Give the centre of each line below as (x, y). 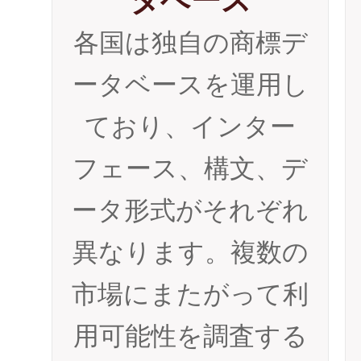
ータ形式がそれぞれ (190, 210)
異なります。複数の (190, 252)
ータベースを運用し (190, 85)
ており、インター (190, 127)
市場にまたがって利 (190, 294)
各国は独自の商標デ (190, 43)
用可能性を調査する (190, 336)
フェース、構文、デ (190, 168)
